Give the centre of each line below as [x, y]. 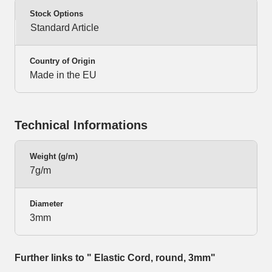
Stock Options [56, 14]
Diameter [46, 204]
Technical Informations [81, 125]
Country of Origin [63, 61]
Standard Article [65, 28]
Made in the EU [63, 75]
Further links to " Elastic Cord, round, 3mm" [115, 258]
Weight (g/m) [54, 157]
